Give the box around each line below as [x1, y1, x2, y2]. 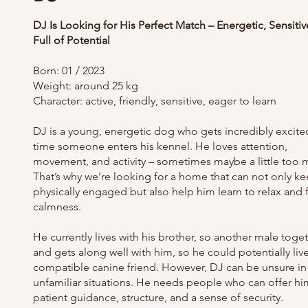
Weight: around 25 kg [33, 79, 138, 92]
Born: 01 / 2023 [33, 64, 104, 77]
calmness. [33, 200, 81, 213]
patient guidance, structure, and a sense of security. [33, 291, 283, 304]
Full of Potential [33, 34, 110, 47]
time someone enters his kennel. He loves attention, [33, 140, 287, 153]
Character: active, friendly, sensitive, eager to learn [33, 94, 276, 107]
